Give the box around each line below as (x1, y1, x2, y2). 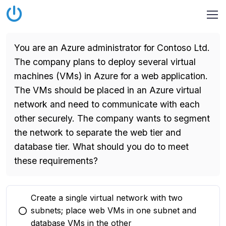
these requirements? (14, 155, 98, 166)
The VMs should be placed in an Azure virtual (14, 85, 201, 95)
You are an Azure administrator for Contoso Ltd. (14, 42, 210, 53)
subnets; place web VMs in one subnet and (31, 205, 196, 215)
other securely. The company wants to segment (14, 113, 210, 124)
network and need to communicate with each (14, 99, 200, 109)
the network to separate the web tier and (14, 127, 181, 138)
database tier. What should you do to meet (14, 141, 189, 152)
